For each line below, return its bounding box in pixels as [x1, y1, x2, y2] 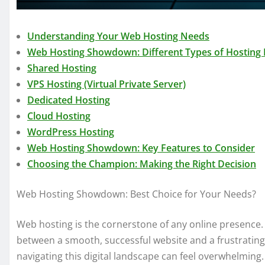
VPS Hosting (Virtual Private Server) [27, 77, 186, 91]
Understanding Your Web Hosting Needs [27, 30, 209, 43]
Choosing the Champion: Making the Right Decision [27, 157, 256, 171]
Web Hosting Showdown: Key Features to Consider [27, 141, 255, 155]
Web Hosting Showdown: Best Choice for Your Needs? [17, 188, 256, 201]
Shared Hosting [27, 62, 96, 75]
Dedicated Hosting [27, 93, 110, 107]
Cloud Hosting [27, 109, 91, 123]
